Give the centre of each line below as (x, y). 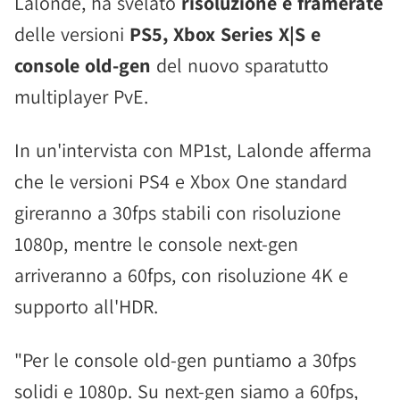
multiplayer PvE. (81, 96)
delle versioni (72, 34)
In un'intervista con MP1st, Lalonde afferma (193, 150)
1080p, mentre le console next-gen (156, 244)
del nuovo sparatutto (240, 65)
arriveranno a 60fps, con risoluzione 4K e (181, 275)
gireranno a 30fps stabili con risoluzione (178, 212)
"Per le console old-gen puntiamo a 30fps (185, 360)
